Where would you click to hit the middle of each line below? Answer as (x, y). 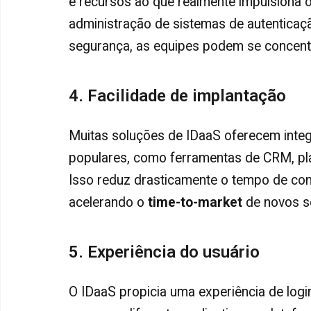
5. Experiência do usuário (164, 252)
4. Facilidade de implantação (177, 95)
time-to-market (195, 202)
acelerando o (108, 202)
